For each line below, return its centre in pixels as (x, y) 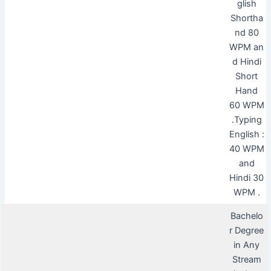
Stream (247, 259)
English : (247, 134)
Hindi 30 (247, 178)
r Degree (247, 230)
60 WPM (247, 105)
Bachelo (247, 216)
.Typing (247, 119)
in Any (247, 245)
